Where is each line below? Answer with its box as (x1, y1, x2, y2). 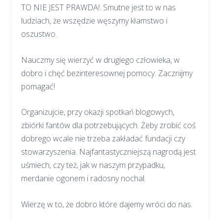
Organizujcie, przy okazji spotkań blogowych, (21, 107, 175, 118)
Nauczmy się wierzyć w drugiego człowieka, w (21, 54, 180, 65)
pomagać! (21, 81, 55, 92)
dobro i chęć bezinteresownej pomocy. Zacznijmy (21, 67, 193, 79)
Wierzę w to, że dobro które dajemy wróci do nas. (21, 198, 193, 210)
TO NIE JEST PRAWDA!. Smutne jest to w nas (21, 1, 176, 13)
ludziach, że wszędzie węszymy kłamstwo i (21, 15, 168, 26)
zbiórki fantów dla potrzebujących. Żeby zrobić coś (21, 120, 196, 131)
